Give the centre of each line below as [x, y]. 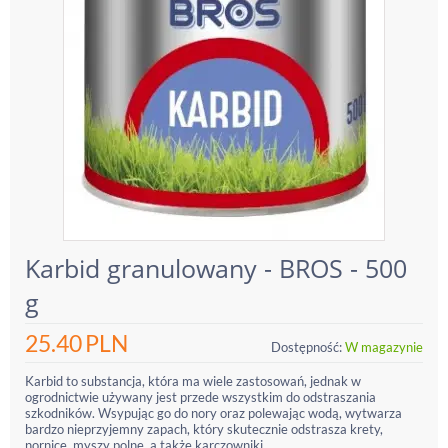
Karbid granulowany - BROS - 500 [216, 268]
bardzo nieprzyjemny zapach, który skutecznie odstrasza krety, [204, 429]
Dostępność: [306, 347]
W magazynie [384, 347]
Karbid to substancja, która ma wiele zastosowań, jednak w [193, 381]
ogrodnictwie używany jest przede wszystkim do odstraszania [200, 397]
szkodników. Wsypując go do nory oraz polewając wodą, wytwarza [213, 413]
